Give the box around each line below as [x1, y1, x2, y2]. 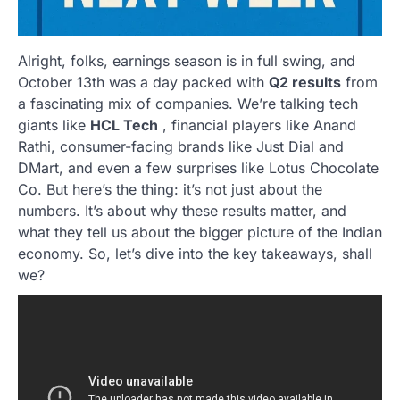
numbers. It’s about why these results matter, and [18, 202, 346, 221]
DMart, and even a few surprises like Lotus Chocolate [18, 159, 379, 178]
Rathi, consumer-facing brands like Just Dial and [18, 137, 344, 156]
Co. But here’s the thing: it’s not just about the [18, 180, 322, 199]
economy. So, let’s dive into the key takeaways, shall [18, 245, 372, 263]
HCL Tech [90, 116, 158, 135]
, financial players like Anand [158, 116, 356, 135]
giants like [18, 116, 90, 135]
